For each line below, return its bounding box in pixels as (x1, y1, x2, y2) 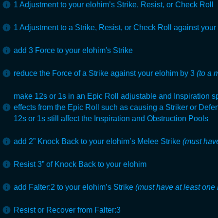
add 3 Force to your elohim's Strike (14, 46, 133, 54)
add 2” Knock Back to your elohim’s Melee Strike (14, 137, 182, 145)
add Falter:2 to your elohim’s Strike (14, 182, 135, 191)
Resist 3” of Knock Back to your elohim (14, 160, 146, 168)
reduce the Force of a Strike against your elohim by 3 (14, 69, 197, 77)
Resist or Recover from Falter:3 (14, 205, 121, 214)
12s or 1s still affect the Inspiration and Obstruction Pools (14, 114, 208, 123)
